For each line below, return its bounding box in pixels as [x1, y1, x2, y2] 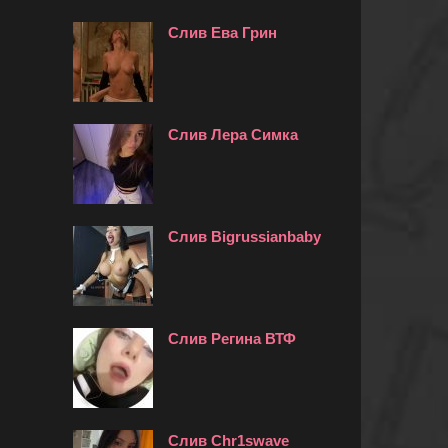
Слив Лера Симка [168, 126, 298, 144]
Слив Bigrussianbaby [168, 228, 321, 246]
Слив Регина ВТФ [168, 330, 296, 348]
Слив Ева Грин [168, 24, 277, 42]
